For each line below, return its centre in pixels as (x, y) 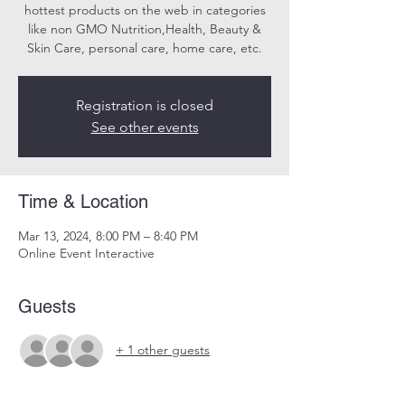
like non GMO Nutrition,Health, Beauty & (145, 28)
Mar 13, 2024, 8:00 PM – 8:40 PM (108, 235)
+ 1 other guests (163, 350)
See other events (145, 127)
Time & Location (83, 201)
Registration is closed (145, 105)
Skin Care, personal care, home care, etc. (145, 47)
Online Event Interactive (86, 253)
